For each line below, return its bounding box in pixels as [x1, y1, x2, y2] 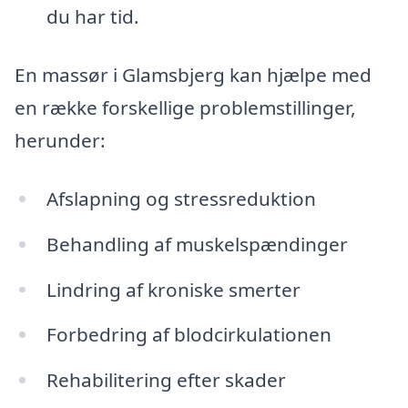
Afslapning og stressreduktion [46, 185, 316, 211]
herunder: [15, 127, 106, 154]
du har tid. [46, 4, 139, 30]
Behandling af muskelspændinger [46, 230, 348, 257]
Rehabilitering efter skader [46, 367, 286, 393]
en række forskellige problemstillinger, [15, 95, 356, 121]
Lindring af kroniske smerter [46, 276, 301, 302]
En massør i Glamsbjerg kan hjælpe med [15, 62, 372, 88]
